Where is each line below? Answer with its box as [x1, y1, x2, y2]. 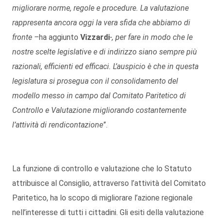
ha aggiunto [39, 32, 80, 42]
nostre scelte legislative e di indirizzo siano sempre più [12, 47, 197, 56]
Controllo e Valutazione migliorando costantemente [12, 105, 186, 115]
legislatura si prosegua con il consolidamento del [12, 76, 178, 86]
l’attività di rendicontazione [12, 120, 103, 129]
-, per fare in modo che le [110, 32, 193, 42]
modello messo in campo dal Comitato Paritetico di [12, 91, 186, 100]
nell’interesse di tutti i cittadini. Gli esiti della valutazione [12, 207, 204, 217]
